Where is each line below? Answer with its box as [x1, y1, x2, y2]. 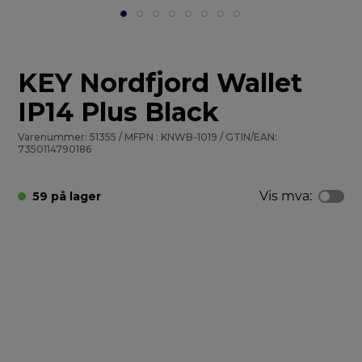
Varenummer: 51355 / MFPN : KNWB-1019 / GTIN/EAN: [18, 131, 278, 144]
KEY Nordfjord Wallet [18, 67, 303, 99]
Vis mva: [259, 188, 312, 204]
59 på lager [32, 188, 102, 204]
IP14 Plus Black [18, 96, 220, 128]
